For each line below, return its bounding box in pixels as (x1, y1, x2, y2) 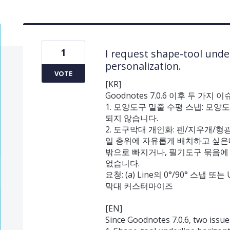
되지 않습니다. (105, 112, 158, 124)
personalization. (105, 59, 181, 73)
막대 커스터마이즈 (105, 180, 173, 191)
